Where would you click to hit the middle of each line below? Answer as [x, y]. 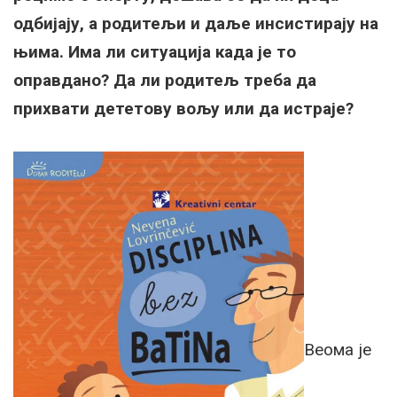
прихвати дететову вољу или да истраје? [183, 108]
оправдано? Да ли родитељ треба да [165, 80]
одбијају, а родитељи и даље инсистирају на [196, 23]
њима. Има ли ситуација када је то [155, 51]
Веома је [338, 349]
